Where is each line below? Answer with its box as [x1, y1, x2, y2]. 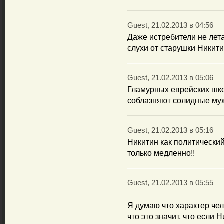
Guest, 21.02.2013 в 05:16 [127, 126, 213, 134]
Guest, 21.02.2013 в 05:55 [127, 179, 213, 187]
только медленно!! [127, 149, 195, 157]
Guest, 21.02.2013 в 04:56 [127, 21, 213, 29]
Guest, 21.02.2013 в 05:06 [127, 74, 213, 82]
